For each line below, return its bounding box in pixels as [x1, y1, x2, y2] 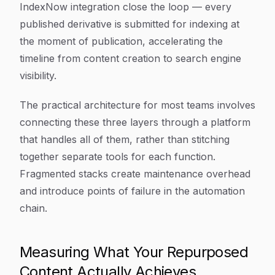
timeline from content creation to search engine [20, 52, 241, 64]
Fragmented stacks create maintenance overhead [20, 168, 250, 180]
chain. [20, 202, 47, 214]
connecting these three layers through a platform [20, 116, 250, 128]
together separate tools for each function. [20, 150, 215, 163]
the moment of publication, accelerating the [20, 35, 223, 47]
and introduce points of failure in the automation [20, 185, 245, 197]
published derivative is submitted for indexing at [20, 18, 239, 30]
